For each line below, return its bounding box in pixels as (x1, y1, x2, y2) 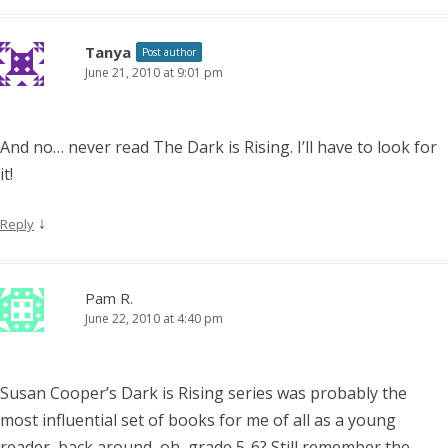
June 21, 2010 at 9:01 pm (85, 64, 223, 81)
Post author (142, 45, 196, 59)
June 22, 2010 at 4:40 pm (85, 310, 223, 327)
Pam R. (85, 288, 133, 308)
